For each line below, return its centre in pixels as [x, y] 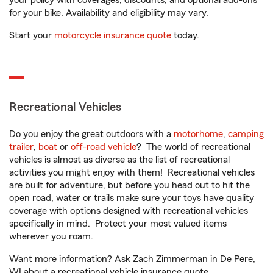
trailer [21, 147]
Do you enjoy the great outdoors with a [91, 134]
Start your [32, 35]
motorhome [198, 134]
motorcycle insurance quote [113, 35]
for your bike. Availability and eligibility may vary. [109, 13]
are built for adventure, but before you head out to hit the [129, 185]
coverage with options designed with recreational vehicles [129, 211]
